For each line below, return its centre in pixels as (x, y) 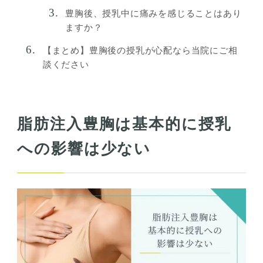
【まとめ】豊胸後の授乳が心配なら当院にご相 (140, 51)
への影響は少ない (84, 149)
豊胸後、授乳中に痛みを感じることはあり (154, 14)
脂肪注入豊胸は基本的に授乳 (124, 124)
